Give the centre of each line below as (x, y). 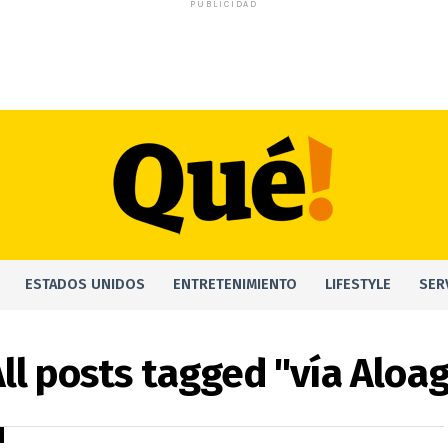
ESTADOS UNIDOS (85, 284)
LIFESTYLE (358, 284)
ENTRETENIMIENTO (235, 284)
